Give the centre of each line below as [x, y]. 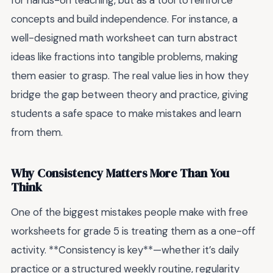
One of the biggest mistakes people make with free [129, 212]
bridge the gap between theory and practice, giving [130, 95]
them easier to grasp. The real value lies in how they [130, 76]
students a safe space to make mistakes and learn [126, 114]
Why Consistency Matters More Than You [120, 173]
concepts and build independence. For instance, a [124, 19]
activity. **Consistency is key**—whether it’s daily [125, 250]
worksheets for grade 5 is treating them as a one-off [133, 231]
